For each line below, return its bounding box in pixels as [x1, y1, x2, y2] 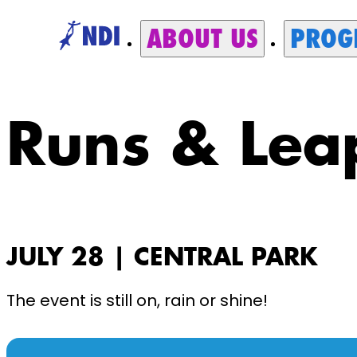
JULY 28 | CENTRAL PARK [6, 241, 318, 273]
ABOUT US [147, 22, 258, 55]
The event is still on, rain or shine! [6, 289, 268, 312]
